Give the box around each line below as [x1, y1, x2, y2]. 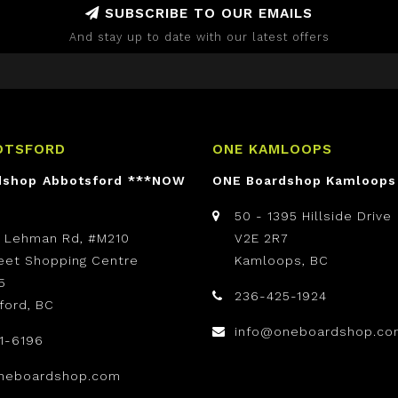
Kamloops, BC [235, 253, 329, 267]
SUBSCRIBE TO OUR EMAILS [99, 5, 313, 21]
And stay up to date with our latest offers [68, 30, 330, 44]
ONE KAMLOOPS [212, 141, 332, 157]
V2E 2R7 [235, 231, 289, 245]
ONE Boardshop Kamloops [212, 173, 396, 187]
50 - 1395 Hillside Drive [235, 209, 392, 223]
